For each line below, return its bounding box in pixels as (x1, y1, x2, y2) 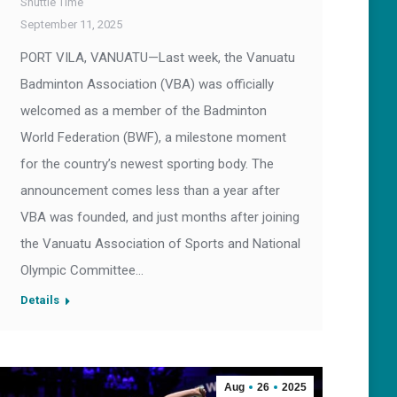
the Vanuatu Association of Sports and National (20, 236, 300, 253)
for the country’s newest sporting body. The (20, 156, 274, 173)
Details (20, 293, 59, 307)
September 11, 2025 (20, 18, 122, 32)
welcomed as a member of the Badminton (20, 103, 267, 120)
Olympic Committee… (20, 262, 144, 279)
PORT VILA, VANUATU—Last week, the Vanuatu (20, 50, 295, 66)
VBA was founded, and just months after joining (20, 209, 300, 226)
